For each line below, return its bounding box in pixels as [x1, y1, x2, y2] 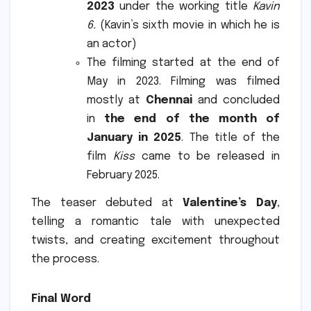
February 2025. [87, 169, 160, 181]
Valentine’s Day [183, 196, 278, 209]
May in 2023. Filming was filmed [87, 75, 280, 87]
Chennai [146, 94, 192, 106]
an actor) [87, 37, 137, 50]
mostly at [87, 94, 146, 106]
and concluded [192, 94, 280, 106]
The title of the [189, 131, 280, 144]
